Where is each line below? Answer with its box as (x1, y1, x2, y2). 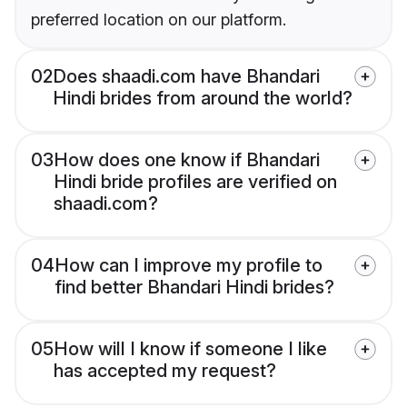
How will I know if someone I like (54, 338, 327, 361)
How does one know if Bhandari (54, 149, 320, 172)
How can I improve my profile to (55, 254, 323, 277)
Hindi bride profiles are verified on (54, 171, 337, 194)
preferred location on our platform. (31, 10, 286, 30)
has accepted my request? (54, 360, 276, 382)
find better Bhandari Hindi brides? (55, 276, 334, 299)
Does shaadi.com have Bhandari (53, 65, 320, 88)
